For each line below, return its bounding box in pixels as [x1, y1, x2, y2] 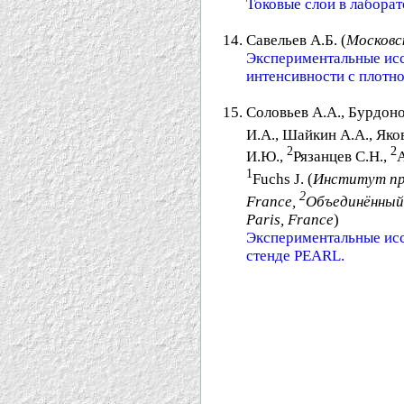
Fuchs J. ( [252, 170, 313, 188]
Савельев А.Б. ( [246, 31, 346, 49]
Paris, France [246, 210, 334, 228]
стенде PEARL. [246, 246, 344, 264]
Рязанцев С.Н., [293, 148, 390, 166]
